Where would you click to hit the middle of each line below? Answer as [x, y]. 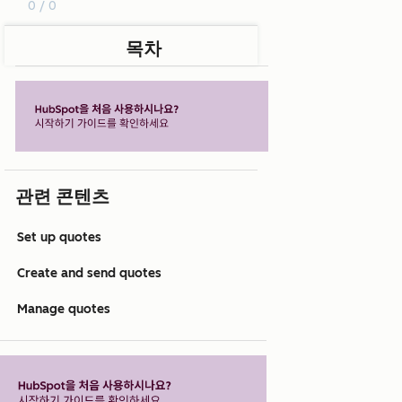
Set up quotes [59, 238]
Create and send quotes [89, 274]
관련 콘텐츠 [62, 197]
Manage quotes [64, 310]
